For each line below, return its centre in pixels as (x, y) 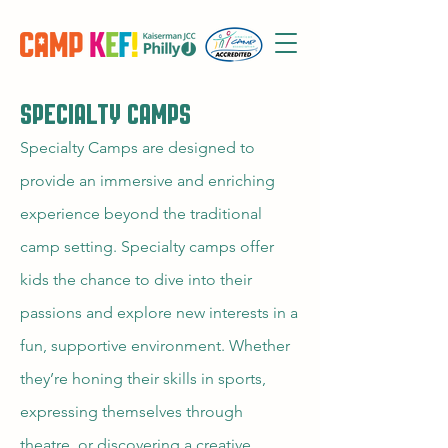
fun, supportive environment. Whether (155, 345)
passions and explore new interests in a (159, 312)
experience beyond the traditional (141, 213)
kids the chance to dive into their (136, 279)
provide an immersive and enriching (147, 180)
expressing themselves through (131, 411)
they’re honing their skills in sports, (143, 378)
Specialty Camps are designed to (137, 147)
